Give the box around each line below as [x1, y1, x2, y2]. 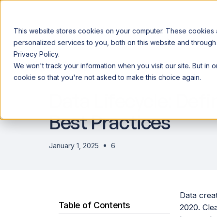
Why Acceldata [97, 63, 148, 71]
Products [157, 63, 187, 71]
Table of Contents [58, 200, 130, 210]
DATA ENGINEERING [48, 72, 139, 81]
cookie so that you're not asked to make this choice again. [14, 73, 201, 81]
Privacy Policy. [14, 50, 60, 58]
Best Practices [48, 110, 170, 134]
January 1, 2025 [48, 141, 99, 150]
